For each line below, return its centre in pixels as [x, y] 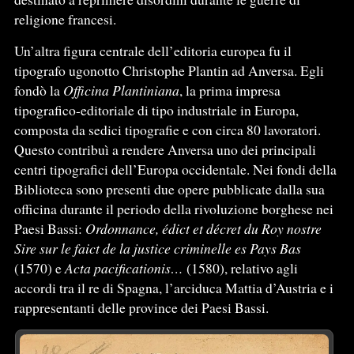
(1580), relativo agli [240, 267]
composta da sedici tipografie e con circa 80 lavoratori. [167, 129]
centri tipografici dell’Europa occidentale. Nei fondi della [175, 169]
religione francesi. [65, 19]
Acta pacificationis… [124, 267]
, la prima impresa [230, 90]
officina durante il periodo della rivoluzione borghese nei [173, 208]
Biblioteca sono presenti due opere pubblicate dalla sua [169, 188]
